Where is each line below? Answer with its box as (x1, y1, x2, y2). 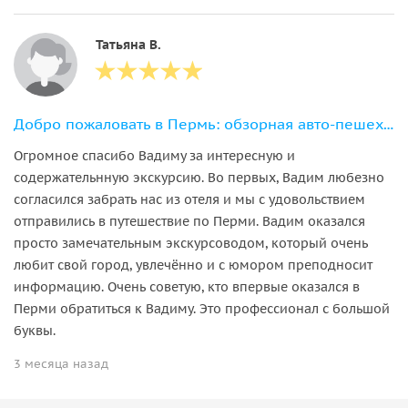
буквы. (14, 321, 56, 339)
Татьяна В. (96, 36, 161, 53)
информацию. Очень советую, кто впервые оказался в (14, 278, 360, 295)
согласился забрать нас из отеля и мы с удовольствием (14, 190, 365, 208)
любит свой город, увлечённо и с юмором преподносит (14, 256, 372, 273)
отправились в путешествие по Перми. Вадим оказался (14, 212, 365, 229)
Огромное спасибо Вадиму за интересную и (14, 147, 295, 164)
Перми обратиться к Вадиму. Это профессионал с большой (14, 300, 390, 317)
